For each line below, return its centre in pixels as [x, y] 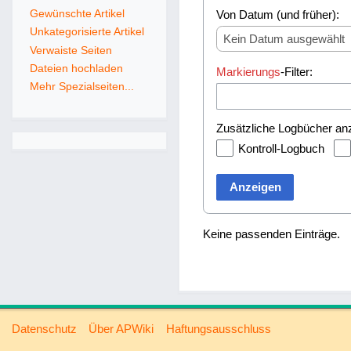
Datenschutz [45, 329]
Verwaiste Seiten [71, 50]
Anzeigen [255, 187]
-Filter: [297, 71]
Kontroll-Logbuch [282, 148]
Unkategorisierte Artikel [87, 32]
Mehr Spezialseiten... [81, 86]
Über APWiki [121, 329]
